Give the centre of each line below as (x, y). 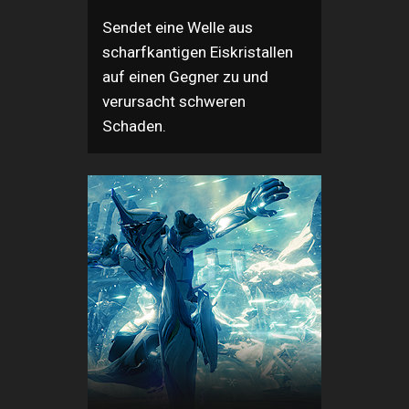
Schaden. (134, 126)
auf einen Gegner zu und (185, 76)
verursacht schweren (174, 101)
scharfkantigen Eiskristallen (198, 52)
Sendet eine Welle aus (178, 27)
